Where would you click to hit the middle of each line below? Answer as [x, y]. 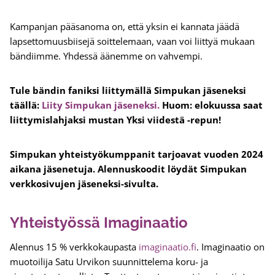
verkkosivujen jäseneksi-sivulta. [84, 184]
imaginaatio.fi [168, 247]
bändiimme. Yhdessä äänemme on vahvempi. [106, 56]
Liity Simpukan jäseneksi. [101, 105]
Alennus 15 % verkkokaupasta [74, 247]
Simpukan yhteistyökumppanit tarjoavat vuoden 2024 [137, 154]
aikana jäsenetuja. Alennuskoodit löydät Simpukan [128, 169]
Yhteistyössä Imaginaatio [99, 223]
